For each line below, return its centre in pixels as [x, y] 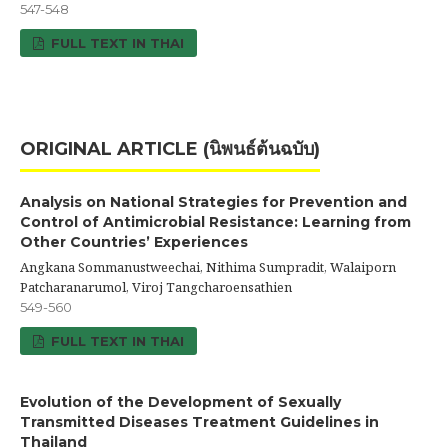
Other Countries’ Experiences [134, 242]
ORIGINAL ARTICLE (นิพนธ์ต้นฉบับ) [170, 149]
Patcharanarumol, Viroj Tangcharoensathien [156, 287]
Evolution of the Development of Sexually [180, 402]
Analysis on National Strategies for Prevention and [213, 202]
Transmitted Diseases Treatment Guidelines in [199, 422]
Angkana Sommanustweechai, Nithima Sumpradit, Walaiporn [208, 267]
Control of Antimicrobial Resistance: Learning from [215, 222]
